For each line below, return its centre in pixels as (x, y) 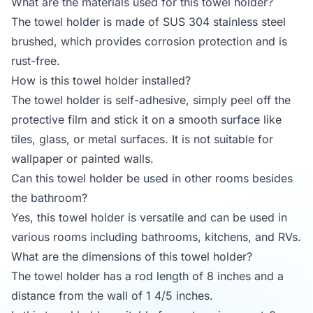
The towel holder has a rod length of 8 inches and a (147, 276)
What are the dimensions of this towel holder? (132, 257)
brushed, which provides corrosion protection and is (149, 42)
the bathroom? (49, 198)
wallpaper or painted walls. (82, 159)
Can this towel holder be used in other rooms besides (152, 179)
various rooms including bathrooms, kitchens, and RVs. (156, 237)
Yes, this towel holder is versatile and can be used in (149, 218)
